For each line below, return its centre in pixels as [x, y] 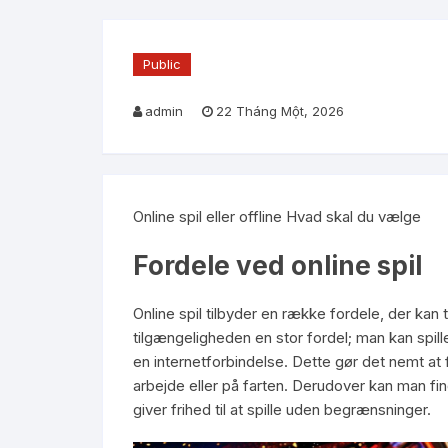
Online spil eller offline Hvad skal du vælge [277, 216]
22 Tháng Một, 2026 [280, 111]
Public [162, 64]
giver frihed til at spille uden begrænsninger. [282, 409]
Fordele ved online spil [277, 265]
